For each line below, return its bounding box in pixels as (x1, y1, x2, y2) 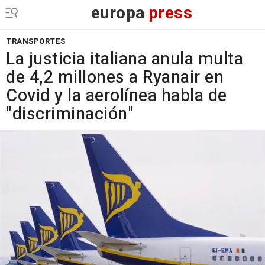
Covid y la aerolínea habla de (6, 83, 227, 108)
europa (91, 1, 146, 25)
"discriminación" (6, 102, 134, 127)
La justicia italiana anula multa (6, 47, 243, 72)
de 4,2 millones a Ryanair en (6, 65, 224, 90)
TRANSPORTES (6, 35, 66, 47)
